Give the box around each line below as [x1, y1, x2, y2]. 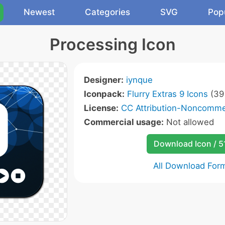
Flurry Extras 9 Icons [127, 89, 208, 99]
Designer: [83, 75, 124, 85]
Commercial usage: [83, 117, 164, 127]
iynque [126, 75, 153, 85]
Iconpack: [83, 89, 125, 99]
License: [83, 103, 119, 113]
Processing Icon [49, 35, 176, 54]
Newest [24, 7, 55, 17]
